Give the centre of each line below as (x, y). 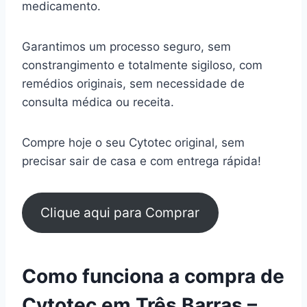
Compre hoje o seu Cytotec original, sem (133, 142)
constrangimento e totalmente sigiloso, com (142, 65)
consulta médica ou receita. (100, 102)
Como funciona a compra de (153, 277)
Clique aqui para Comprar (120, 213)
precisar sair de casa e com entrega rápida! (142, 161)
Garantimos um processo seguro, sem (126, 46)
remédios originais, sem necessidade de (133, 83)
